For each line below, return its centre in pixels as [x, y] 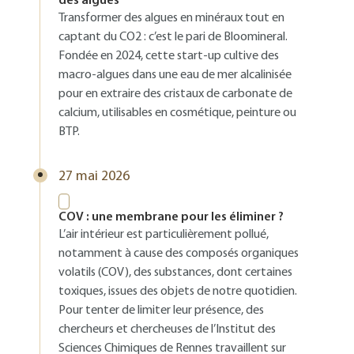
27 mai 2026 [94, 177]
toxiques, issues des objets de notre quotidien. [178, 292]
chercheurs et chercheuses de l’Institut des [167, 330]
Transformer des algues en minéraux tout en [171, 18]
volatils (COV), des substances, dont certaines [175, 273]
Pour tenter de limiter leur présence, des [161, 311]
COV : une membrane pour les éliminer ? [171, 217]
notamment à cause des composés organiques [179, 254]
